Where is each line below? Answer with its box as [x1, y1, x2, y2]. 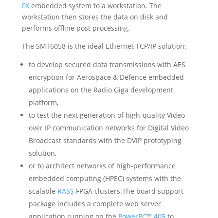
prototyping [143, 136, 182, 145]
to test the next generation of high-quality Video [28, 110, 185, 120]
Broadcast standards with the [28, 136, 125, 145]
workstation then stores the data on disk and [21, 12, 168, 21]
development [130, 85, 173, 94]
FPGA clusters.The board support [75, 186, 183, 196]
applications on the [28, 85, 91, 94]
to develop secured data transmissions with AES [28, 60, 185, 69]
